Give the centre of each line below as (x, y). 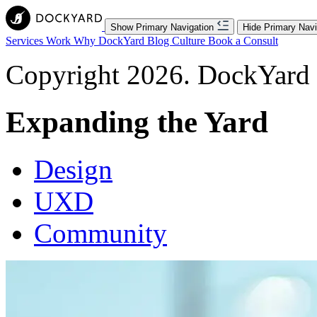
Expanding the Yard (137, 122)
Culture (190, 41)
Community (100, 233)
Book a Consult (243, 41)
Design (73, 169)
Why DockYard (110, 41)
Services (26, 41)
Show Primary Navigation (162, 27)
